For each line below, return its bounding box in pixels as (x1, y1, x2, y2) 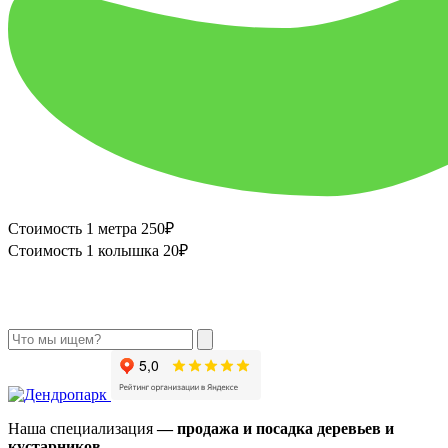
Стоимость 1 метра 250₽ (8, 219, 174, 237)
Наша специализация (8, 419, 157, 437)
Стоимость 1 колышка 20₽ (8, 241, 188, 259)
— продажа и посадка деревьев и (157, 419, 394, 437)
